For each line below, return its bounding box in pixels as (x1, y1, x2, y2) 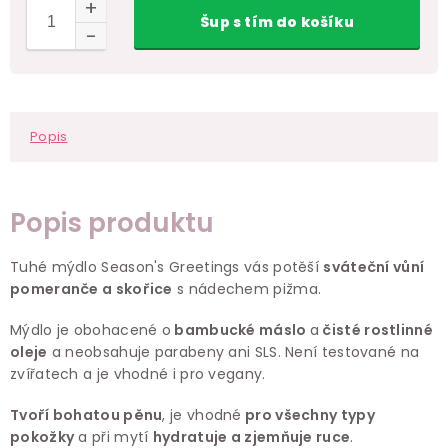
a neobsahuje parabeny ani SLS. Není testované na (47, 342, 420, 363)
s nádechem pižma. (172, 279, 322, 300)
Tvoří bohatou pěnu (10, 405, 163, 426)
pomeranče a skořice (10, 279, 173, 300)
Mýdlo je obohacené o (10, 320, 171, 341)
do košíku (272, 12, 354, 33)
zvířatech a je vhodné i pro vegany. (10, 364, 266, 385)
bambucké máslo (171, 320, 310, 341)
